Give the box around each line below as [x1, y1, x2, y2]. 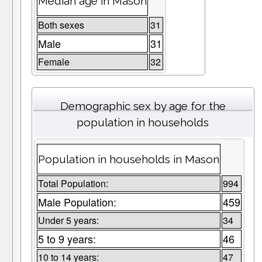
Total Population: [37, 177, 108, 191]
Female [37, 55, 70, 69]
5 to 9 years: [37, 231, 96, 247]
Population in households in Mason [37, 153, 219, 166]
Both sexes [37, 18, 84, 32]
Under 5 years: [37, 213, 99, 227]
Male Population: [37, 194, 116, 210]
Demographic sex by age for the [60, 99, 226, 113]
